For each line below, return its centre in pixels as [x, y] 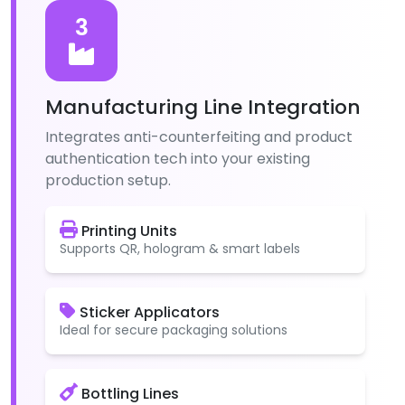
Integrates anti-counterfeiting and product [199, 137]
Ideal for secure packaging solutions [174, 330]
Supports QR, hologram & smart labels [180, 248]
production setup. [108, 180]
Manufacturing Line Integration [203, 107]
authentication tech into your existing [178, 158]
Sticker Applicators [148, 312]
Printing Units [127, 231]
